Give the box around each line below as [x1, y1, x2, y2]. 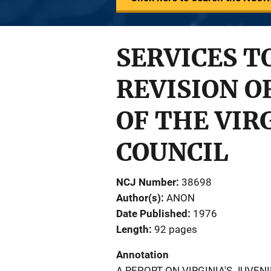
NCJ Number [116, 176, 176, 188]
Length [116, 223, 149, 235]
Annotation [116, 249, 169, 261]
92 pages [154, 223, 197, 235]
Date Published [116, 207, 188, 220]
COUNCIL [116, 137, 229, 168]
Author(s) [116, 192, 161, 204]
